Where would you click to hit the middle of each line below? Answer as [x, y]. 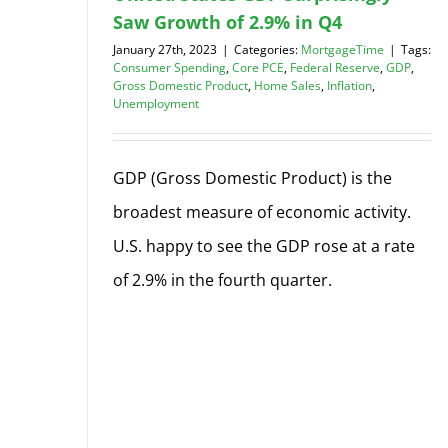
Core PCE [258, 67]
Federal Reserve [335, 67]
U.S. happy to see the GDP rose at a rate [264, 245]
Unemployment [156, 103]
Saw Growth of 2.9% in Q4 [227, 21]
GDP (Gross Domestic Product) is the [252, 177]
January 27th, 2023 [165, 49]
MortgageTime [342, 49]
